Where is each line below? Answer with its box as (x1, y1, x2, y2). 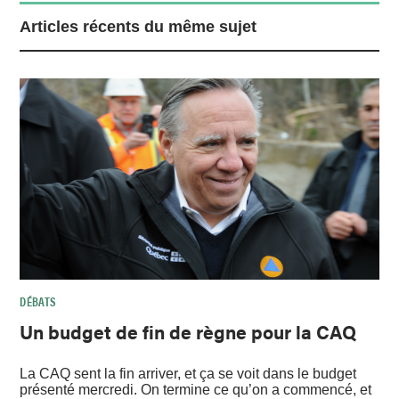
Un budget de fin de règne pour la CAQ (20, 318, 357, 346)
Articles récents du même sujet (20, 17, 257, 36)
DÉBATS (20, 292, 57, 311)
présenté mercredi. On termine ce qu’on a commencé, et (20, 381, 372, 397)
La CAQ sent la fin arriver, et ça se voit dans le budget (20, 365, 357, 381)
